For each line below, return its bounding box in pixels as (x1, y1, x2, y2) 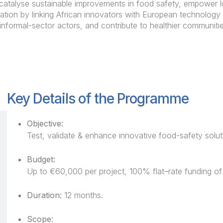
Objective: (27, 118, 64, 128)
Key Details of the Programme (7, 90, 189, 107)
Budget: (27, 154, 56, 164)
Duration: (27, 190, 62, 200)
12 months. (62, 190, 104, 200)
